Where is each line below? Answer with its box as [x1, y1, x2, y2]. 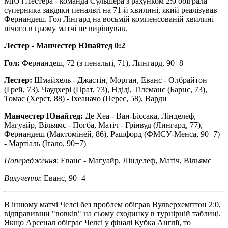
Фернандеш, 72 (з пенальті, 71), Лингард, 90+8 [22, 58, 183, 67]
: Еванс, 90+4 [40, 173, 85, 182]
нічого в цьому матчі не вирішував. [4, 23, 127, 33]
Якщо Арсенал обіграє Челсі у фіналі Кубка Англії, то [4, 218, 191, 227]
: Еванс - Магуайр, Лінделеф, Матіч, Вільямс [56, 156, 211, 165]
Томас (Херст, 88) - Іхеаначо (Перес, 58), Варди [4, 94, 167, 103]
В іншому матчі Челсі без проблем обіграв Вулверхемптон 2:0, [4, 199, 221, 209]
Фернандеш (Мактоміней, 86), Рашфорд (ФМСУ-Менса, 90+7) [4, 129, 220, 138]
